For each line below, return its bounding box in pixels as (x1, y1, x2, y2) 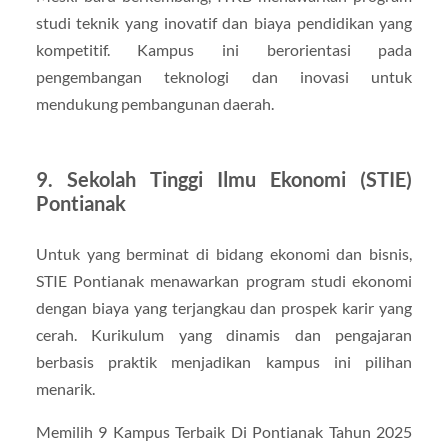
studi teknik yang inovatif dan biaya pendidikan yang (35, 13, 413, 32)
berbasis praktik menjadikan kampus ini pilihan (35, 352, 413, 371)
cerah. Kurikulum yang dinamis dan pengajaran (35, 325, 413, 344)
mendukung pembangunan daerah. (35, 94, 274, 113)
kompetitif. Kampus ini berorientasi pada (35, 40, 413, 59)
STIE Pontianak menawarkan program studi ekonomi (35, 271, 413, 290)
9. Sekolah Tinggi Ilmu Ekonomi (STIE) (35, 167, 413, 191)
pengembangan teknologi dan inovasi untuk (35, 67, 413, 86)
